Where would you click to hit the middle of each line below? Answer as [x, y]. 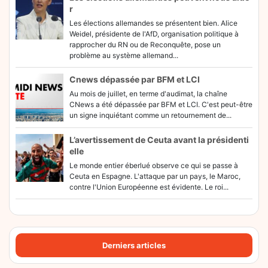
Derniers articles [134, 245]
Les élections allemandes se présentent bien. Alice [153, 23]
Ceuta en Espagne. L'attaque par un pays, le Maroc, [155, 176]
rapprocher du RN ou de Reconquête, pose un [145, 45]
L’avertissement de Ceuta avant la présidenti [159, 140]
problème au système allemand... [124, 55]
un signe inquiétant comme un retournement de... [150, 115]
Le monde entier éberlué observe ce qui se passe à [154, 165]
